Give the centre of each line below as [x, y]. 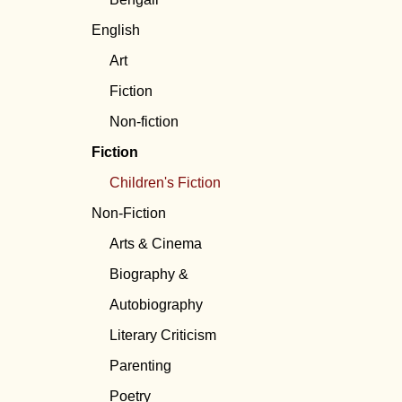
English [116, 31]
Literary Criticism [163, 336]
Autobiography [156, 305]
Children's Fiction [165, 183]
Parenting [140, 366]
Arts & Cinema [156, 244]
